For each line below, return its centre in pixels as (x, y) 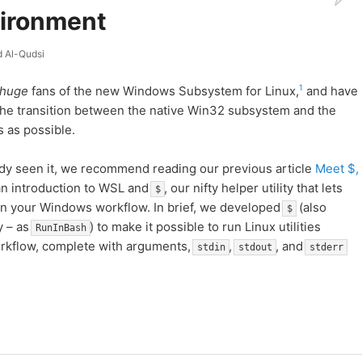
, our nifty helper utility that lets (253, 188)
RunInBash (61, 228)
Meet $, (337, 169)
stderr (326, 248)
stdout (255, 248)
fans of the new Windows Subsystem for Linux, (163, 90)
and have (330, 90)
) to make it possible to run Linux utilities (205, 227)
